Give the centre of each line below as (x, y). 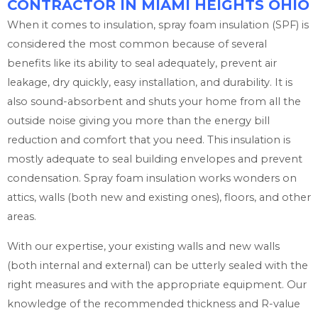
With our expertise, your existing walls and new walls (143, 246)
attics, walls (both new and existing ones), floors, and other (159, 198)
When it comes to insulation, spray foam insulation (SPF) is (158, 25)
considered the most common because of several (137, 44)
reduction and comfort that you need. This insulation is (149, 140)
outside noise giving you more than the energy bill (138, 121)
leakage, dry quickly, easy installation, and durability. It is (150, 83)
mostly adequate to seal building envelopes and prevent (155, 159)
